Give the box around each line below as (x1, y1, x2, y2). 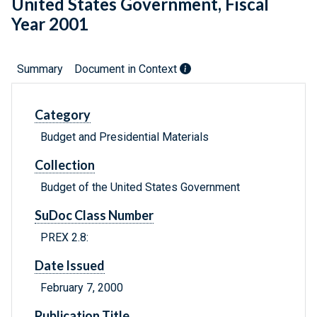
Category (35, 107, 91, 123)
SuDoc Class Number (35, 207, 154, 224)
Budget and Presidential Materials (40, 130, 209, 144)
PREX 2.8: (40, 231, 88, 245)
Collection (35, 157, 95, 173)
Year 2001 (11, 13, 88, 35)
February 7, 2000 (40, 281, 123, 295)
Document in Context (74, 62, 180, 76)
